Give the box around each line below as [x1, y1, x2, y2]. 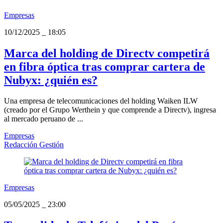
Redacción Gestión [4, 140, 64, 149]
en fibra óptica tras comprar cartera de [4, 60, 205, 73]
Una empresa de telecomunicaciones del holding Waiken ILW [4, 97, 198, 106]
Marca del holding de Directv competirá [4, 46, 210, 60]
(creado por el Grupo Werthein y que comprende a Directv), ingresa [4, 106, 216, 114]
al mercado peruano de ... [4, 114, 83, 123]
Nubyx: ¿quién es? [4, 73, 98, 87]
